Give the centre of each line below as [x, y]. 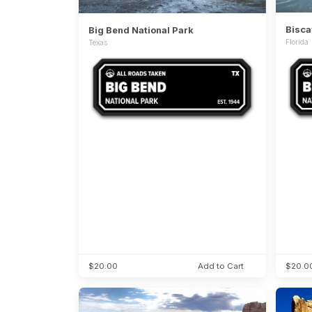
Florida [297, 42]
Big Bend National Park [141, 30]
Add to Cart [220, 266]
